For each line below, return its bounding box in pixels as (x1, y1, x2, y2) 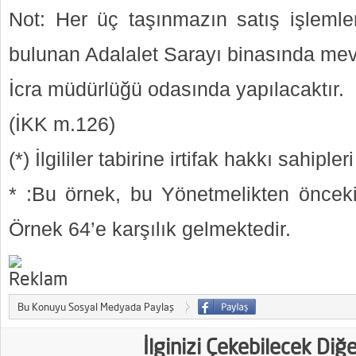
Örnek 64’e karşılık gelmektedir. (9, 219, 291, 240)
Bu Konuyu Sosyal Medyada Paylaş (17, 300, 174, 313)
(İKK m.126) (9, 114, 115, 135)
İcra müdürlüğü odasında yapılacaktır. (9, 79, 344, 100)
